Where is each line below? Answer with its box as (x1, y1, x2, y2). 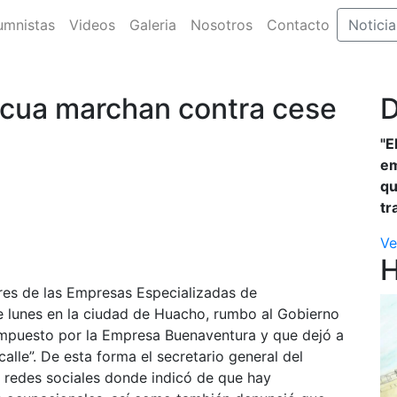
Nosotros (190, 16, 253, 34)
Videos (68, 16, 115, 34)
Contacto (266, 16, 330, 34)
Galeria (128, 16, 176, 34)
